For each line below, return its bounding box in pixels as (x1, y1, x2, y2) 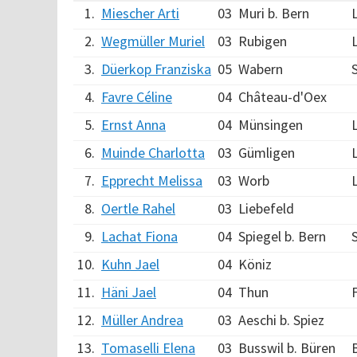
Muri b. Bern (238, 4, 309, 22)
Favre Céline (101, 88, 172, 106)
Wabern (238, 60, 283, 78)
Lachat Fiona (101, 227, 178, 245)
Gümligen (238, 143, 295, 162)
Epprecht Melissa (101, 171, 202, 190)
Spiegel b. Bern (238, 227, 326, 245)
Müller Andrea (101, 311, 183, 329)
